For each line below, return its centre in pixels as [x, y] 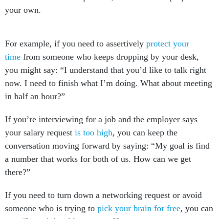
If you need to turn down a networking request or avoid [103, 184]
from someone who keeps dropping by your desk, [110, 46]
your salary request [40, 122]
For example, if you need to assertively [76, 33]
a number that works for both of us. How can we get [98, 148]
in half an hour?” [35, 86]
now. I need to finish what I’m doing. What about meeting [109, 72]
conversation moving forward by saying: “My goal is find [107, 135]
